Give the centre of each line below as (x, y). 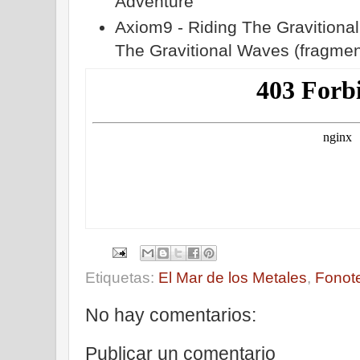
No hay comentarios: (171, 315)
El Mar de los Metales (233, 278)
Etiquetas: (122, 278)
